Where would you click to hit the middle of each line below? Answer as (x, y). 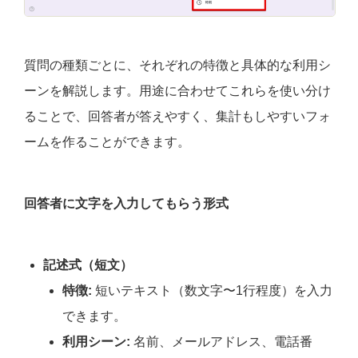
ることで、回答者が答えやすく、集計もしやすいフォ (177, 117)
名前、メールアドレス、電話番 (221, 342)
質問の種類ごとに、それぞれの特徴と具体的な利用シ (177, 66)
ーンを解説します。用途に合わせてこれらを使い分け (177, 91)
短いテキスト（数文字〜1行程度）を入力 (212, 291)
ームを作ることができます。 (107, 142)
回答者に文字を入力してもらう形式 (126, 204)
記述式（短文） (88, 265)
